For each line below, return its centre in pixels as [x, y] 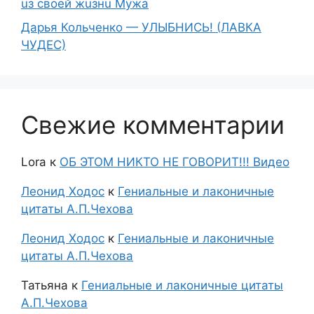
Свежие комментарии [153, 124]
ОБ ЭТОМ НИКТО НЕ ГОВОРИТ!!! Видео [175, 162]
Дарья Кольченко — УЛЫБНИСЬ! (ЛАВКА [141, 27]
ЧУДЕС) [43, 45]
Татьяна [45, 285]
